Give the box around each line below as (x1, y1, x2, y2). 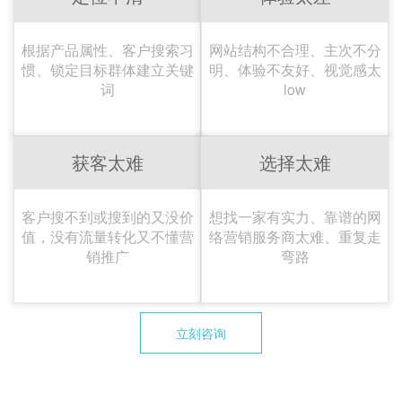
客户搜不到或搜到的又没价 (21, 205, 194, 227)
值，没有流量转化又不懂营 (21, 225, 194, 247)
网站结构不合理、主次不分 (208, 39, 381, 60)
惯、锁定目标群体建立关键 (21, 58, 194, 80)
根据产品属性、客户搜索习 (21, 39, 194, 60)
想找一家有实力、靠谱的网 (208, 205, 381, 227)
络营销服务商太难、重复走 (208, 225, 381, 247)
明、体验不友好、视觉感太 (208, 58, 381, 80)
